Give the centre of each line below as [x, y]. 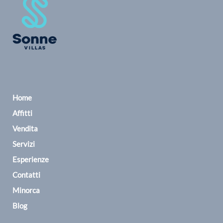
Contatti [26, 174]
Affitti [22, 113]
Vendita [25, 128]
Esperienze [31, 159]
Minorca [26, 190]
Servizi [24, 144]
